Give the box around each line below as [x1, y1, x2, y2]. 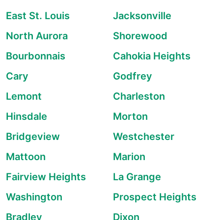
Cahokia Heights [113, 50, 191, 62]
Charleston [113, 90, 165, 102]
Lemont [6, 90, 42, 102]
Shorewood [113, 30, 167, 42]
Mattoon [6, 151, 46, 163]
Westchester [113, 131, 174, 142]
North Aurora [6, 30, 68, 42]
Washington [6, 191, 62, 203]
